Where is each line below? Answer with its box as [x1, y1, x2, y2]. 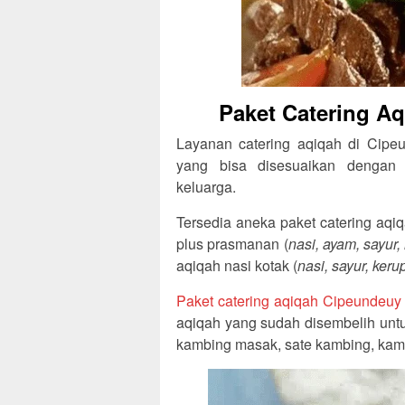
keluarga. [176, 176, 236, 198]
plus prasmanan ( [176, 233, 288, 255]
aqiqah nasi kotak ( [176, 255, 297, 277]
